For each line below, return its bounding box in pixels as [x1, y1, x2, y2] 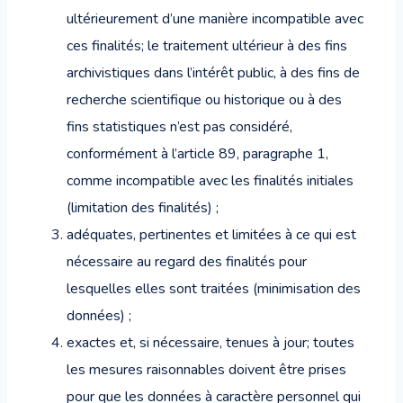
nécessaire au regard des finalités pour [67, 252, 307, 272]
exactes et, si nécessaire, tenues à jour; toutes [67, 333, 354, 353]
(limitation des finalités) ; [67, 198, 219, 218]
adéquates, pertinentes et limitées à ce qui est [67, 225, 356, 245]
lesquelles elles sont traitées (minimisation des [67, 279, 361, 299]
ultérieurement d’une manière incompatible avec [67, 9, 363, 29]
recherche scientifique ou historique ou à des [67, 90, 342, 110]
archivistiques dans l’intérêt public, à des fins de [67, 63, 360, 83]
